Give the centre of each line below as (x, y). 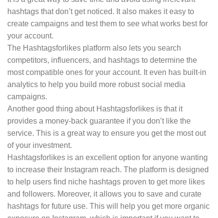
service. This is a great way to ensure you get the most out (107, 133)
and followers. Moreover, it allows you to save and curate (104, 194)
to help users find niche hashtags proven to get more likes (106, 182)
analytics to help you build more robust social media (96, 85)
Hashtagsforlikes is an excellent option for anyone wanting (108, 158)
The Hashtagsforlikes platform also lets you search (94, 48)
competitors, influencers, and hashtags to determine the (102, 60)
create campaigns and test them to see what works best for (108, 24)
